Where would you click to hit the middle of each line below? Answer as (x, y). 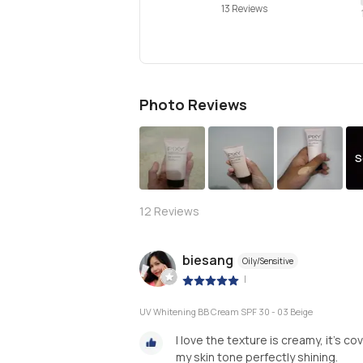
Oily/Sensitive (268, 261)
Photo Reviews (193, 105)
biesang (208, 261)
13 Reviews (244, 9)
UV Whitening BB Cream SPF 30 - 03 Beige (226, 311)
